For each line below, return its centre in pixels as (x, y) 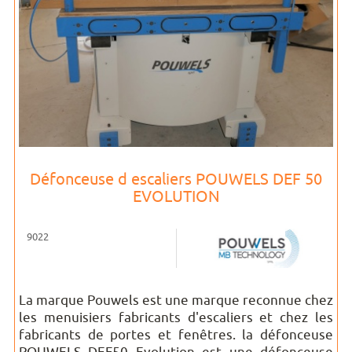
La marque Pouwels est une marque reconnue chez (176, 300)
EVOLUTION (176, 196)
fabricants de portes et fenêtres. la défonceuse (176, 335)
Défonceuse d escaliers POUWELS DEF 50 (176, 179)
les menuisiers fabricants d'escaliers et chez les (176, 317)
